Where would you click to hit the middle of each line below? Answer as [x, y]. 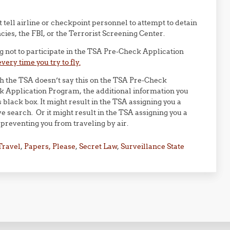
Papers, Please [50, 146]
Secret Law [98, 146]
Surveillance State [152, 146]
